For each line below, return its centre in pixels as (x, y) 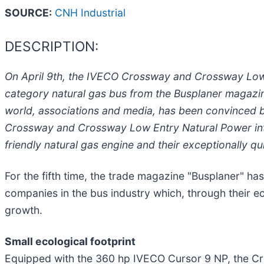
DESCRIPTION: (52, 46)
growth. (24, 210)
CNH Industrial (90, 12)
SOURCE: (28, 12)
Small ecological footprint (70, 242)
